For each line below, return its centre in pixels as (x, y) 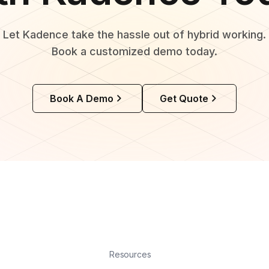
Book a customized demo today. (134, 51)
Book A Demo (82, 98)
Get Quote (184, 98)
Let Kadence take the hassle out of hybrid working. (134, 35)
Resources (130, 254)
